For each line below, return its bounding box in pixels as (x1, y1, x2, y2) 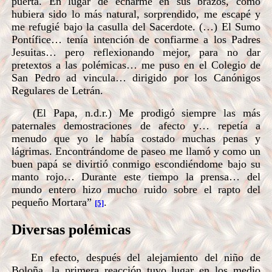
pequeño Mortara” (12, 195, 92, 208)
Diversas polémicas (12, 222, 131, 238)
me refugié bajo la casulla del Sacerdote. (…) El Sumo (12, 20, 260, 33)
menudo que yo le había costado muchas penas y (12, 132, 260, 144)
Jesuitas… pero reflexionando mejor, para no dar (12, 46, 260, 58)
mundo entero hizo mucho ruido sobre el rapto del (12, 183, 260, 195)
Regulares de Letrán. (12, 84, 103, 97)
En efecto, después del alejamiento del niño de (12, 251, 260, 263)
